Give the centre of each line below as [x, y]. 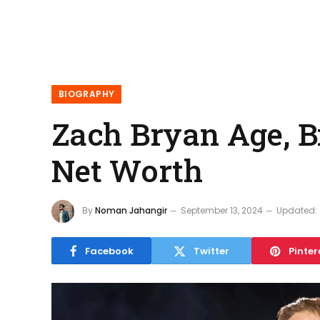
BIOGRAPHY [87, 94]
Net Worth [127, 170]
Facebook [109, 251]
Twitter [211, 251]
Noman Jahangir [131, 211]
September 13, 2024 [222, 211]
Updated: [297, 211]
